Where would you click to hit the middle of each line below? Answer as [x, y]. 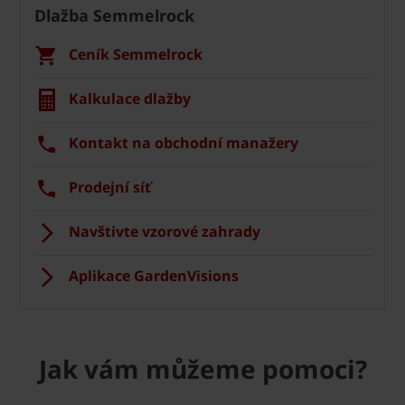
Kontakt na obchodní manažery [184, 143]
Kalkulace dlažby [130, 99]
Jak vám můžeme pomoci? [202, 369]
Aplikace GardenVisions [154, 276]
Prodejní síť [110, 188]
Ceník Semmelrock [136, 55]
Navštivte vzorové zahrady [165, 232]
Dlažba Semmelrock [114, 16]
